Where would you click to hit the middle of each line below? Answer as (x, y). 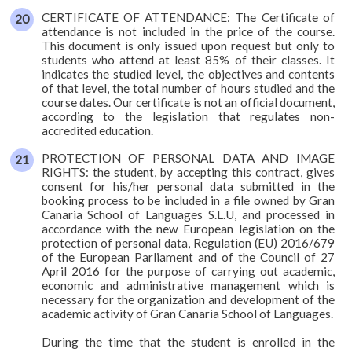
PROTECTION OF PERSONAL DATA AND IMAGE (188, 158)
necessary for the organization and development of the (188, 299)
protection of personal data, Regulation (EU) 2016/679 (188, 242)
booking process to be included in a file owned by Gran (188, 200)
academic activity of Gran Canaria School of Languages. (187, 313)
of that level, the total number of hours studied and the (188, 88)
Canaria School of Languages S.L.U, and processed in (188, 214)
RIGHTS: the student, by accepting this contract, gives (188, 172)
